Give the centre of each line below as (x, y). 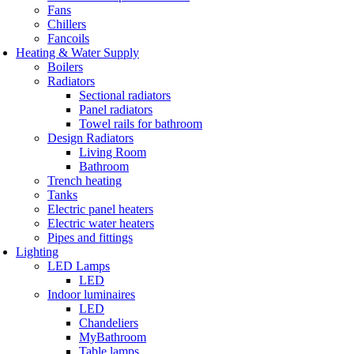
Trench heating (85, 180)
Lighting (37, 251)
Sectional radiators (125, 95)
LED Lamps (79, 265)
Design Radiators (90, 137)
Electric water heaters (101, 223)
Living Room (113, 152)
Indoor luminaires (91, 294)
